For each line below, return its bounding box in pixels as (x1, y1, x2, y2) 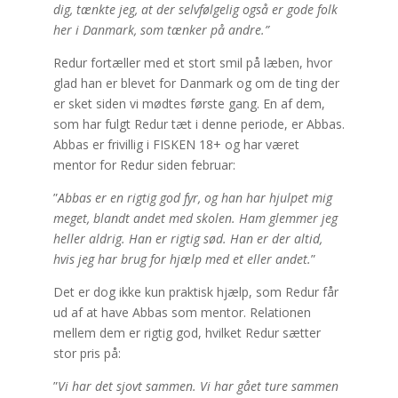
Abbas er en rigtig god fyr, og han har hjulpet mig (57, 189, 332, 206)
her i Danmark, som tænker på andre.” (52, 21, 269, 38)
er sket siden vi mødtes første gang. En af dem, (52, 95, 325, 112)
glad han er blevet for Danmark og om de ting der (52, 75, 339, 92)
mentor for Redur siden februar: (52, 156, 235, 173)
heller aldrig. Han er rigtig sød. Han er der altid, (52, 230, 322, 247)
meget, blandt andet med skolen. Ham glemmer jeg (52, 210, 338, 227)
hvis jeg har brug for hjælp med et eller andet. (52, 251, 311, 267)
